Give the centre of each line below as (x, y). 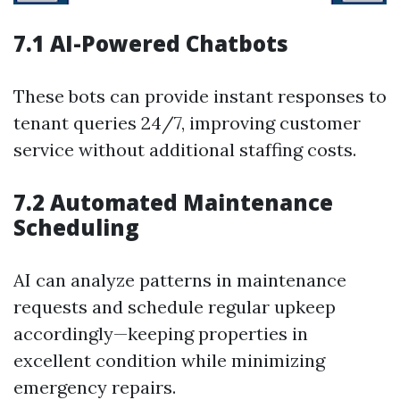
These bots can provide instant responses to (200, 96)
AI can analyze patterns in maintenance (180, 280)
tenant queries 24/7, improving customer (187, 123)
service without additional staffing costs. (185, 150)
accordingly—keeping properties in (161, 333)
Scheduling (76, 227)
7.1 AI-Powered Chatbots (151, 43)
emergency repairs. (95, 387)
